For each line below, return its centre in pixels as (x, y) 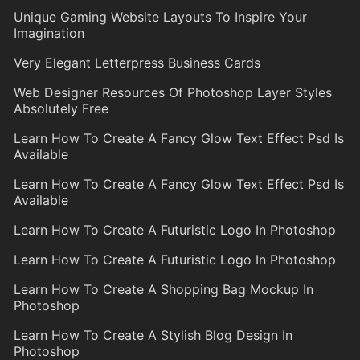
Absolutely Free (61, 109)
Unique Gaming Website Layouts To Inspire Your (160, 17)
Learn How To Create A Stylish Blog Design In (153, 335)
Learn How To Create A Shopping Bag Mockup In (164, 290)
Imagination (49, 33)
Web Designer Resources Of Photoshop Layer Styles (173, 93)
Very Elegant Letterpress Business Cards (137, 63)
